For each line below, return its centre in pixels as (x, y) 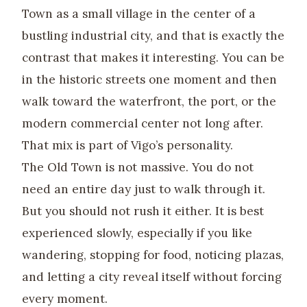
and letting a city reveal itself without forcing (152, 277)
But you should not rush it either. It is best (143, 211)
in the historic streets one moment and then (149, 79)
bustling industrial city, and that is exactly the (153, 35)
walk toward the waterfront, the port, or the (149, 101)
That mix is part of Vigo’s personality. (127, 145)
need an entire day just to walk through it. (144, 189)
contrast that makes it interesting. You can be (153, 57)
